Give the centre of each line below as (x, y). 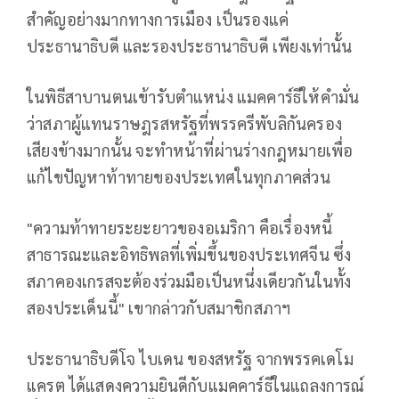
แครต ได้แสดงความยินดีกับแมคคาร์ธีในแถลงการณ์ (196, 385)
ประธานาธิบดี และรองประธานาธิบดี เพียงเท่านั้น (190, 45)
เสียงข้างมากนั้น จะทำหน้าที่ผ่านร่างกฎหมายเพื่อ (190, 150)
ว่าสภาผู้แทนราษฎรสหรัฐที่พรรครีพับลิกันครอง (184, 123)
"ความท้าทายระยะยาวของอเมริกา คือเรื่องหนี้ (180, 227)
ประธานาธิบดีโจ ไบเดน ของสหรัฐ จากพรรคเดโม (190, 358)
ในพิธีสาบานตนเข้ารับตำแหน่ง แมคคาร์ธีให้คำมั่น (193, 96)
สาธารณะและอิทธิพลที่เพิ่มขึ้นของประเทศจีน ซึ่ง (189, 254)
